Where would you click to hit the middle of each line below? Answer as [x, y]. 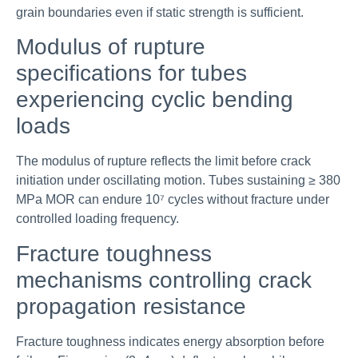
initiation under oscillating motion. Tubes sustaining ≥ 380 [178, 181]
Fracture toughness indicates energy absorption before [170, 341]
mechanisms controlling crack [164, 280]
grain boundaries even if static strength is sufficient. [160, 12]
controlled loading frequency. [97, 219]
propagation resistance [131, 306]
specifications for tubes [131, 74]
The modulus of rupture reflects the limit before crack [163, 161]
